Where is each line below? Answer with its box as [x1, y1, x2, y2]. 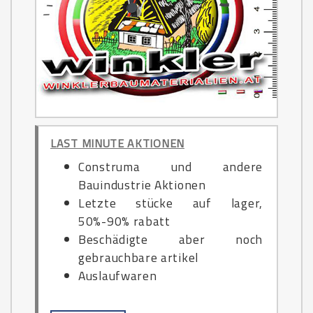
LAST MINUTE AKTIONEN [50, 135, 184, 152]
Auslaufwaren [78, 266, 157, 285]
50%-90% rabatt [78, 212, 170, 231]
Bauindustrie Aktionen [78, 175, 206, 194]
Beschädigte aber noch [78, 230, 263, 249]
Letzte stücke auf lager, [78, 194, 263, 212]
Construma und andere [78, 157, 263, 176]
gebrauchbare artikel [78, 248, 198, 267]
